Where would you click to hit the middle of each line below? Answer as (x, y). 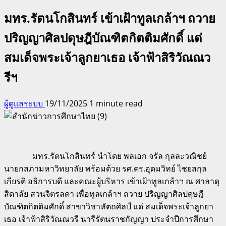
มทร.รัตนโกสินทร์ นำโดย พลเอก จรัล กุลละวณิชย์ (105, 156)
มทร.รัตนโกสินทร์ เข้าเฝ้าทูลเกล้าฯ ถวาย (110, 18)
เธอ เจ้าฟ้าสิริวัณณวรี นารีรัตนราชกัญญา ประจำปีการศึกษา (109, 219)
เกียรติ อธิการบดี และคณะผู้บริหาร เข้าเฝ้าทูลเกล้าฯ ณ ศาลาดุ (112, 181)
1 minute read (116, 103)
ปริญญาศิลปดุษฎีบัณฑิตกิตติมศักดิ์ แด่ (103, 37)
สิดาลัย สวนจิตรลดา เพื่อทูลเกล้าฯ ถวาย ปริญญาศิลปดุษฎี (104, 193)
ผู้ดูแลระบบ (24, 103)
